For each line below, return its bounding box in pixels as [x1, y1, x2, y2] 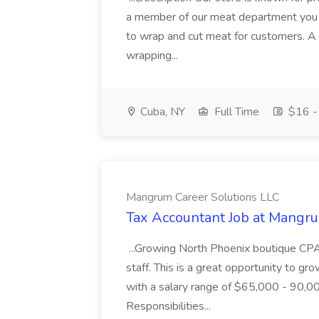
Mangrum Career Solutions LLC [126, 189, 279, 205]
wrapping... [126, 48, 181, 63]
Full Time [211, 104, 259, 120]
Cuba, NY [137, 104, 185, 120]
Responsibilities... [126, 298, 214, 314]
